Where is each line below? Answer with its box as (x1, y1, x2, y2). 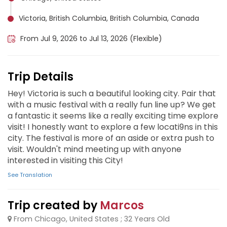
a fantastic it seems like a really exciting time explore (8, 110, 218, 122)
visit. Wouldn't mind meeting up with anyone (8, 143, 181, 155)
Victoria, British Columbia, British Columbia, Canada (19, 13, 199, 23)
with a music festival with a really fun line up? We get (8, 99, 216, 110)
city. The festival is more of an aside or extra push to (8, 132, 214, 144)
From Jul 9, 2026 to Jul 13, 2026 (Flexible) (20, 33, 162, 44)
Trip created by (8, 198, 100, 213)
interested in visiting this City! (8, 155, 123, 166)
